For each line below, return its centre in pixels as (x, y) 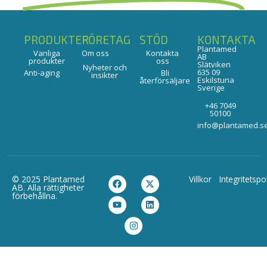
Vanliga (47, 53)
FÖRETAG (106, 39)
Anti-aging (42, 72)
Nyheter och (105, 67)
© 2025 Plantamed (48, 179)
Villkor (200, 179)
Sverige (211, 87)
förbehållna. (35, 195)
